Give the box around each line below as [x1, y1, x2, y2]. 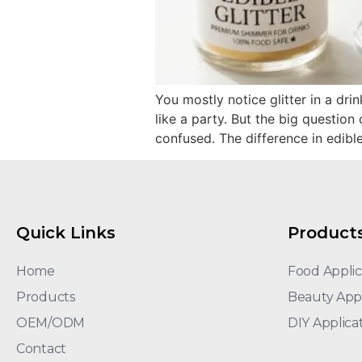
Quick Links [16, 222, 116, 242]
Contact [16, 340, 66, 356]
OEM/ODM [16, 314, 85, 330]
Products [16, 288, 75, 305]
